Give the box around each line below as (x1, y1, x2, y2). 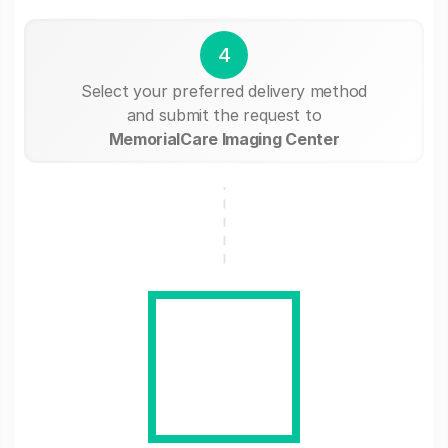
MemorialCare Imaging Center (108, 128, 340, 149)
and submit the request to (126, 104, 322, 125)
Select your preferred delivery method (81, 80, 367, 101)
